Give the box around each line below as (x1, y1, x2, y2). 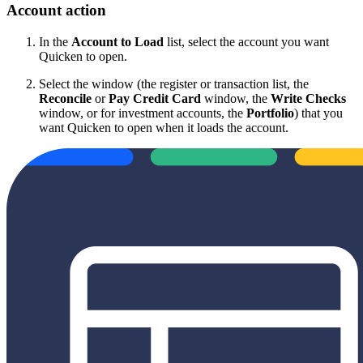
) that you (294, 105, 343, 120)
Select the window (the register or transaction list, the (39, 76, 309, 91)
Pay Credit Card (109, 91, 201, 105)
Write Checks (271, 91, 346, 105)
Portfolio (246, 105, 294, 120)
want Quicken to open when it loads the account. (39, 120, 288, 135)
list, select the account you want (164, 34, 329, 49)
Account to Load (71, 34, 164, 49)
